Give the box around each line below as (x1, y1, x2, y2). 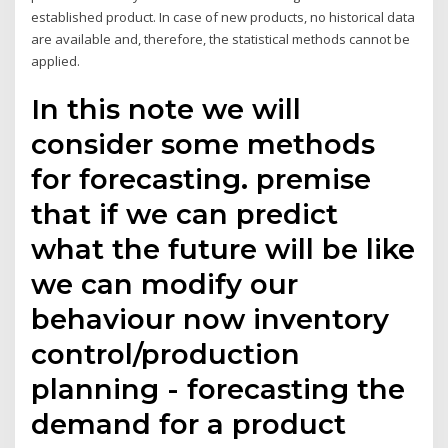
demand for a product (31, 407, 347, 442)
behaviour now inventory (31, 302, 390, 337)
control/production (31, 337, 301, 372)
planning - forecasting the (31, 372, 406, 407)
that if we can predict (31, 197, 339, 232)
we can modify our (31, 267, 299, 302)
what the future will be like (31, 232, 416, 267)
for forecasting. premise (31, 162, 372, 197)
